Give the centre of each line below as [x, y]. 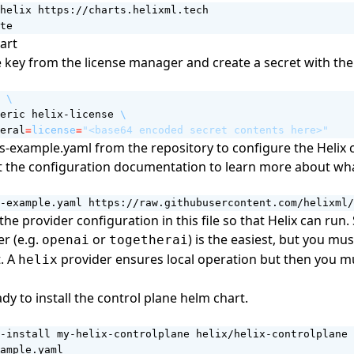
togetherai [149, 240]
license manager [134, 62]
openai [66, 240]
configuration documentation [117, 167]
